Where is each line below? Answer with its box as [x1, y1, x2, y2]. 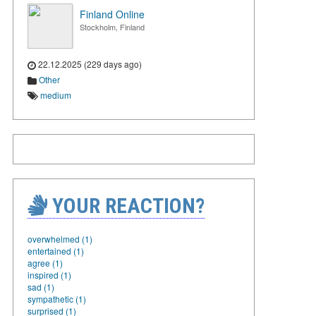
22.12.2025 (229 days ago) [36, 58, 142, 70]
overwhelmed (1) [28, 232, 92, 245]
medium [40, 88, 71, 101]
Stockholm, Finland [80, 21, 145, 32]
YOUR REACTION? [47, 193, 205, 218]
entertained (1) [28, 244, 84, 257]
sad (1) [28, 280, 54, 293]
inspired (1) [28, 268, 71, 281]
